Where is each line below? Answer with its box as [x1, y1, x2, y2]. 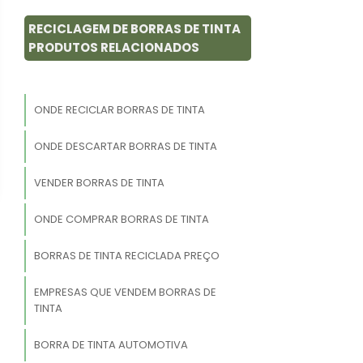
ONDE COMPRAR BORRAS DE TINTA [33, 211, 209, 228]
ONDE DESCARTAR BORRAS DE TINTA [33, 139, 217, 155]
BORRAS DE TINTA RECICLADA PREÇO [33, 248, 220, 264]
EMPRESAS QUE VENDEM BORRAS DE [33, 284, 216, 301]
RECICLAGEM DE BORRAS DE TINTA [28, 20, 241, 38]
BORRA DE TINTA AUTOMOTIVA [33, 337, 188, 353]
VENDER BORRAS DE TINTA [33, 175, 164, 191]
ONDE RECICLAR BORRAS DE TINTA [33, 102, 205, 118]
